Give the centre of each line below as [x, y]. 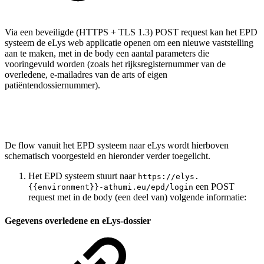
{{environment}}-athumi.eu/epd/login [111, 187]
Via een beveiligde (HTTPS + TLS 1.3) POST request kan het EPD [131, 32]
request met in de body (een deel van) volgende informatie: [137, 197]
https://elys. [169, 177]
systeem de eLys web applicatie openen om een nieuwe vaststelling [129, 43]
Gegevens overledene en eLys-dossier [78, 220]
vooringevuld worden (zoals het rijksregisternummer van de [115, 64]
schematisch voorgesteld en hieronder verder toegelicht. [108, 156]
